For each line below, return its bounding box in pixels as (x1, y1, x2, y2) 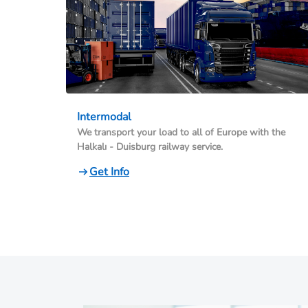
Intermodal (77, 109, 131, 125)
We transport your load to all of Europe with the (77, 126, 285, 140)
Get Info (89, 164, 129, 180)
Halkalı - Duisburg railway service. (77, 140, 223, 154)
